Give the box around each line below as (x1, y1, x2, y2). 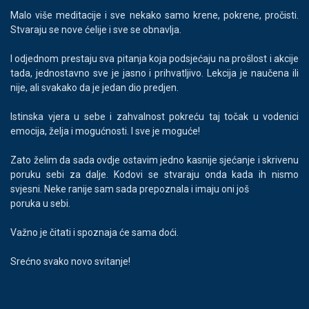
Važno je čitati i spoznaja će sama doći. (10, 227, 179, 239)
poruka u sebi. (10, 198, 70, 210)
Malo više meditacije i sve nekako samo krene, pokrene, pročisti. (10, 10, 299, 21)
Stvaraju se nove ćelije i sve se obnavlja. (10, 24, 181, 36)
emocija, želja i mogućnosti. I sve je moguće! (10, 126, 200, 137)
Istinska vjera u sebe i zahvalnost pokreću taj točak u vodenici (10, 111, 299, 123)
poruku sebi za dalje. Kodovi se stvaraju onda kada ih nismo (10, 169, 299, 181)
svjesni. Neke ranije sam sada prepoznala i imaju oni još (10, 183, 249, 195)
